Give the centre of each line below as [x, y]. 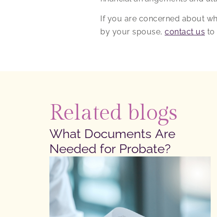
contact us [185, 32]
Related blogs [114, 113]
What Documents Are [112, 133]
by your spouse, [132, 32]
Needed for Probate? [110, 148]
